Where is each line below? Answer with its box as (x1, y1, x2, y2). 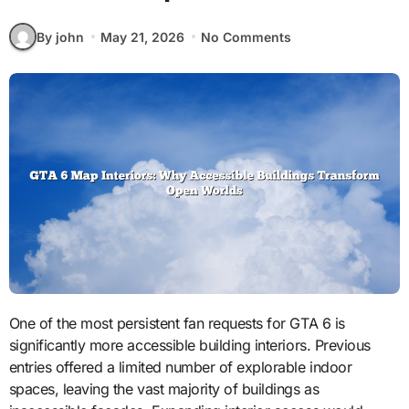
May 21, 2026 (100, 28, 184, 45)
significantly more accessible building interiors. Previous (8, 335, 371, 354)
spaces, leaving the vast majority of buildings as (8, 379, 320, 398)
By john (36, 28, 84, 45)
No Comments (201, 28, 292, 45)
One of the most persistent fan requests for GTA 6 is (8, 313, 20, 332)
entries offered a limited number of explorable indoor (8, 357, 352, 376)
